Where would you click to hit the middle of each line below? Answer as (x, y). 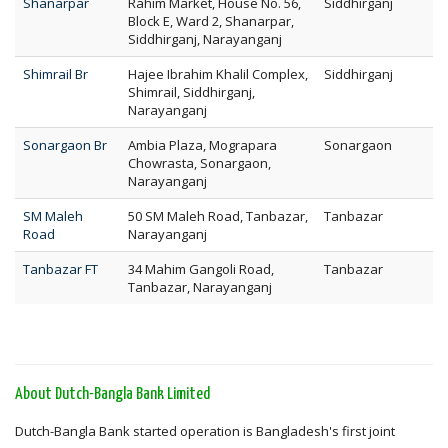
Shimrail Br (55, 74)
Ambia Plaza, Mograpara (202, 145)
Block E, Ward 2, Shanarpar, (211, 21)
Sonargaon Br (65, 145)
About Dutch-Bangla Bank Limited (112, 394)
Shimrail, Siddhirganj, (191, 92)
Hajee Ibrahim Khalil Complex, (218, 74)
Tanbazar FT (60, 269)
